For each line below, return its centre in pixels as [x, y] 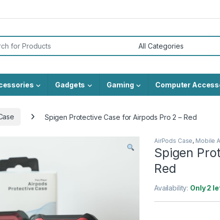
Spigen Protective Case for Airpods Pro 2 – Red [121, 117]
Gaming [120, 84]
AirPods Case [174, 141]
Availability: [172, 188]
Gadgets [70, 84]
